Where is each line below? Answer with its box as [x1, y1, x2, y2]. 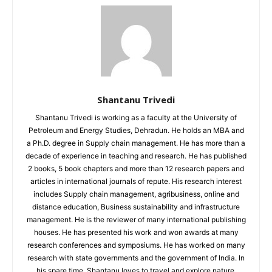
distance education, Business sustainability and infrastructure [32, 202, 240, 212]
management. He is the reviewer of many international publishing [26, 215, 246, 225]
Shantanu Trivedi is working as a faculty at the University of [35, 113, 237, 123]
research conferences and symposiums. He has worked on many [27, 240, 245, 250]
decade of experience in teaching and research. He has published [25, 151, 246, 161]
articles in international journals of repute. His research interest [30, 177, 242, 186]
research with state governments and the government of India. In [27, 253, 245, 263]
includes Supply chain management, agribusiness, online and [33, 189, 239, 199]
